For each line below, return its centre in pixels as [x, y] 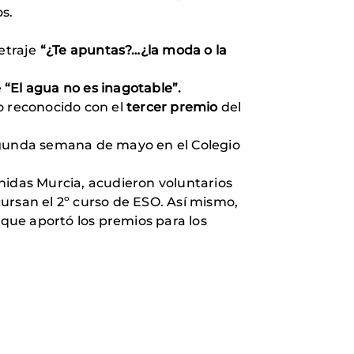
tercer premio [172, 107]
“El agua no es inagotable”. [93, 88]
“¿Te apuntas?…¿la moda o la [132, 50]
